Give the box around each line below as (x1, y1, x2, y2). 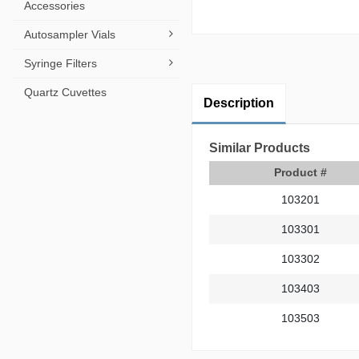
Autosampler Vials (24, 28, 115, 41)
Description (204, 95, 274, 110)
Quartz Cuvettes (24, 86, 107, 99)
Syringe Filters (24, 57, 97, 70)
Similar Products (209, 140, 310, 155)
